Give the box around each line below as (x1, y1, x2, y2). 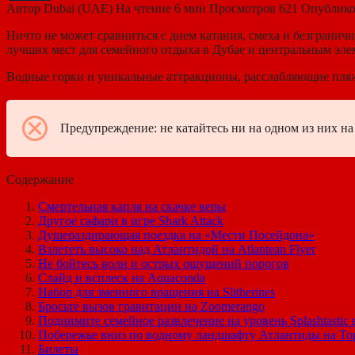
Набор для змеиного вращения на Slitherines (38, 284, 275, 299)
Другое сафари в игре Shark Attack (38, 213, 223, 227)
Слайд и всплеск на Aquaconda (38, 270, 205, 284)
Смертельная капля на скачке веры (38, 199, 226, 213)
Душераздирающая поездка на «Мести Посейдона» (38, 227, 315, 242)
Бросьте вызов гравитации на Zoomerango (38, 299, 265, 313)
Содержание (6, 172, 74, 186)
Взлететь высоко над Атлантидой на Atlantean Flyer (38, 242, 315, 256)
